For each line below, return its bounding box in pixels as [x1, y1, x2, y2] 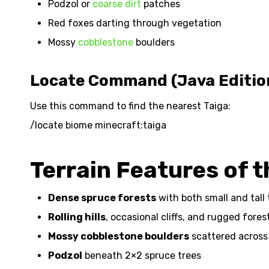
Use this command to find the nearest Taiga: [30, 100, 231, 112]
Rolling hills [48, 211, 106, 223]
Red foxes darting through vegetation [48, 17, 222, 29]
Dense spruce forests [48, 192, 156, 204]
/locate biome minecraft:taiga [30, 119, 166, 131]
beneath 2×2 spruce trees [82, 250, 201, 261]
